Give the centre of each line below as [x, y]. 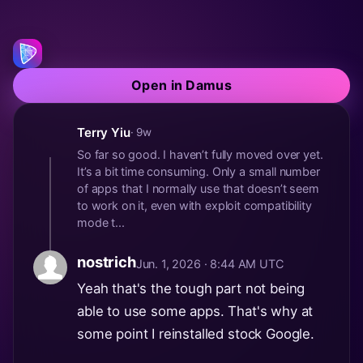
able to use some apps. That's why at [195, 311]
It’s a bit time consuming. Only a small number [199, 171]
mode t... [101, 222]
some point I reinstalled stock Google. [196, 333]
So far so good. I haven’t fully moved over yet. [200, 154]
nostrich [107, 261]
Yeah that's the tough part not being [191, 288]
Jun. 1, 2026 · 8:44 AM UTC [209, 263]
